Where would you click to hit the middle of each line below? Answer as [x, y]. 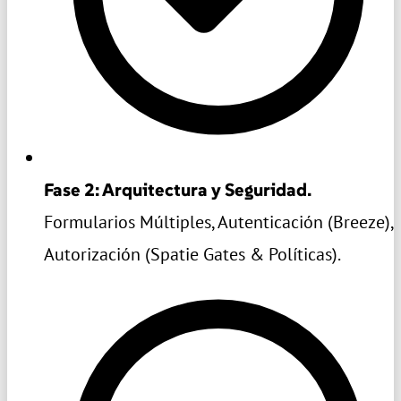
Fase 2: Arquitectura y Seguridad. [178, 190]
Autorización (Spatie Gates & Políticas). [192, 255]
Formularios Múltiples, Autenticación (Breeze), [218, 222]
